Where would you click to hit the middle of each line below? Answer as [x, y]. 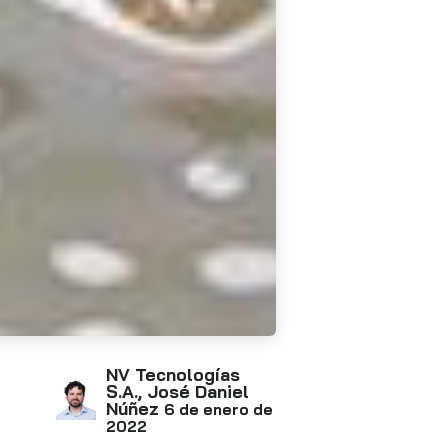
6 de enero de [218, 409]
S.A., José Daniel [177, 390]
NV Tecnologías [173, 373]
